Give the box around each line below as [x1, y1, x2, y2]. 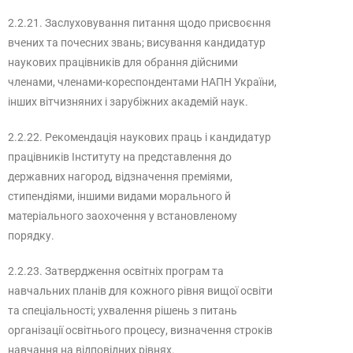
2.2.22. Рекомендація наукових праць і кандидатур [8, 131, 271, 143]
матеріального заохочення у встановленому [8, 210, 237, 222]
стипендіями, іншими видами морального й [8, 190, 231, 203]
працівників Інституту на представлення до [8, 150, 232, 163]
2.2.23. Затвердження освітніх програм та [8, 265, 224, 277]
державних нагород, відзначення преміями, [8, 170, 232, 183]
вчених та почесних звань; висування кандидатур [8, 36, 266, 49]
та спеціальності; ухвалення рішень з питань [8, 304, 237, 317]
